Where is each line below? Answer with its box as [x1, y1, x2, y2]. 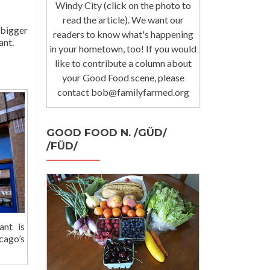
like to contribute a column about [54, 57, 192, 69]
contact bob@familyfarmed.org [57, 86, 189, 98]
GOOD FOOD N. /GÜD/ [46, 126, 167, 139]
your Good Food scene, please [61, 71, 184, 83]
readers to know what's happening [52, 28, 193, 40]
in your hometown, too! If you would [49, 42, 196, 54]
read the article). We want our [62, 13, 184, 25]
